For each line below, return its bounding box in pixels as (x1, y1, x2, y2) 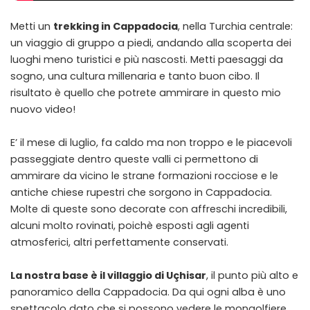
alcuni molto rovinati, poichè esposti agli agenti (10, 219, 249, 233)
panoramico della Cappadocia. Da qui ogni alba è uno (10, 285, 286, 300)
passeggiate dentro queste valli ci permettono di (10, 152, 258, 167)
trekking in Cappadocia (53, 19, 178, 34)
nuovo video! (10, 102, 75, 117)
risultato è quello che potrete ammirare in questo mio (10, 86, 281, 100)
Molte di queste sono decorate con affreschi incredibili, (10, 202, 287, 217)
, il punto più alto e (206, 268, 298, 283)
